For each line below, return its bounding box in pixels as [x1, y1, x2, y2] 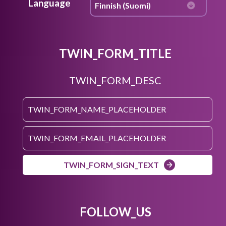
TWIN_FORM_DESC [69, 74, 161, 86]
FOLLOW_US [79, 204, 151, 219]
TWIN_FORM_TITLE [59, 45, 172, 61]
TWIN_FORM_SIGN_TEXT [63, 159, 159, 169]
